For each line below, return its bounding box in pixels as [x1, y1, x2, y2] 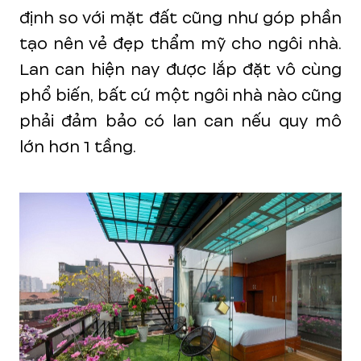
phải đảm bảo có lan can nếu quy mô [19, 109, 342, 133]
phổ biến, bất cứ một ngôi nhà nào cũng [19, 83, 342, 107]
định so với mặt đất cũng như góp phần [19, 6, 342, 30]
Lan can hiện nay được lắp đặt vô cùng [19, 57, 342, 81]
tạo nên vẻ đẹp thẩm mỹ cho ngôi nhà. [19, 31, 342, 56]
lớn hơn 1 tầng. [19, 135, 136, 159]
